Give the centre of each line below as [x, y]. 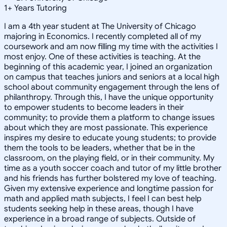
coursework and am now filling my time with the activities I [111, 46]
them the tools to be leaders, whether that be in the [100, 148]
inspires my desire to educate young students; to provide [110, 138]
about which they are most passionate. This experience [106, 127]
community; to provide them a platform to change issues [109, 117]
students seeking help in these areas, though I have [99, 209]
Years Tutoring [40, 8]
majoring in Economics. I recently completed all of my [103, 36]
